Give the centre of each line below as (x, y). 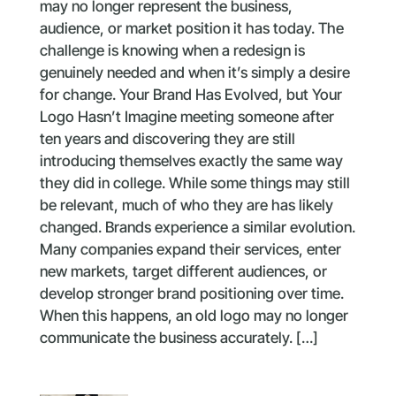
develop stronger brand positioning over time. (191, 293)
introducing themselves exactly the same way (191, 160)
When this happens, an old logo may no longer (194, 315)
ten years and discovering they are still (167, 138)
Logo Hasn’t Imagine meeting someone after (187, 116)
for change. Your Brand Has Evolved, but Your (190, 94)
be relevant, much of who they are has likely (186, 205)
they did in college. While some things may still (194, 183)
